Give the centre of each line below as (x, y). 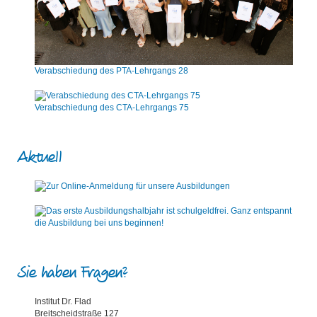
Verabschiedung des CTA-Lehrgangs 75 (112, 108)
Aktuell (40, 157)
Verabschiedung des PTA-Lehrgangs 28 (111, 71)
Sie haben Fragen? (73, 272)
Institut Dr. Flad (63, 301)
